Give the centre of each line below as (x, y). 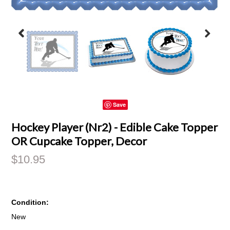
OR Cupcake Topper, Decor (79, 141)
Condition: (30, 202)
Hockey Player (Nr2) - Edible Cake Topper (115, 127)
